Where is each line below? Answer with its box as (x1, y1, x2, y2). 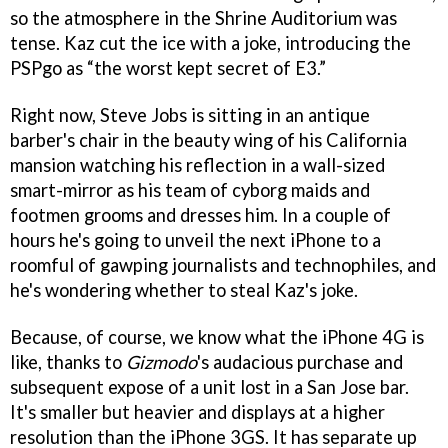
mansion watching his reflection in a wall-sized (10, 153, 385, 176)
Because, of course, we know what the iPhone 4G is (10, 325, 424, 348)
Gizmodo (126, 350, 197, 373)
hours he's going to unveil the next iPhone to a (10, 228, 381, 251)
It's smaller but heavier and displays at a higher (10, 400, 385, 423)
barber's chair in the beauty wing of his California (10, 128, 407, 151)
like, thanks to (10, 350, 126, 373)
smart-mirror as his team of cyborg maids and (10, 178, 370, 201)
